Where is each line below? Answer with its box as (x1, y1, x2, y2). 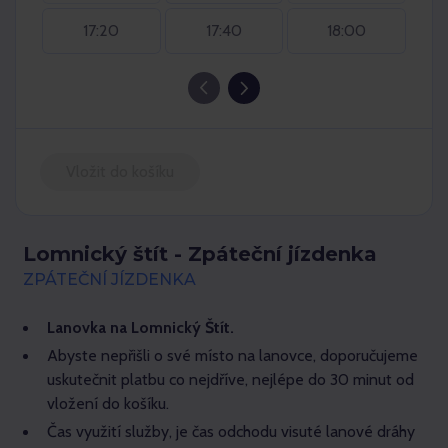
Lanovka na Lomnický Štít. (47, 318, 234, 337)
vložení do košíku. (47, 394, 169, 413)
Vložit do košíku (66, 162, 174, 181)
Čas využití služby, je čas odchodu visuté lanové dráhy (47, 422, 415, 441)
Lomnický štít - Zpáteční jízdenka (23, 242, 377, 266)
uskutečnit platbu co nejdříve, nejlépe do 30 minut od (47, 370, 414, 389)
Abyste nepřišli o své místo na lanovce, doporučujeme (47, 346, 418, 365)
